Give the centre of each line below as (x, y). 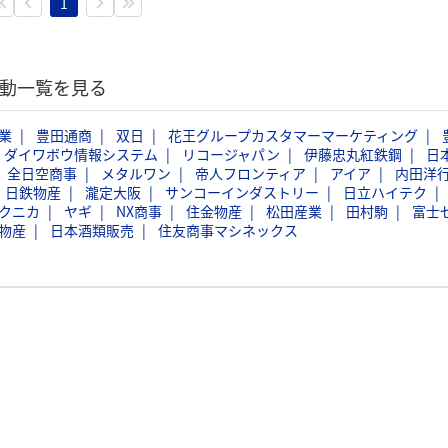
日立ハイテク (385, 192)
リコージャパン (231, 154)
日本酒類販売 (92, 230)
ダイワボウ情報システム (81, 154)
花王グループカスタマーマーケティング (293, 135)
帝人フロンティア (250, 173)
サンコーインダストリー (242, 192)
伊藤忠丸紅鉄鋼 (353, 154)
